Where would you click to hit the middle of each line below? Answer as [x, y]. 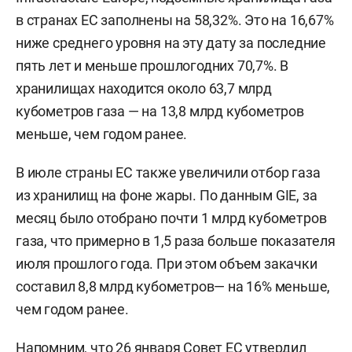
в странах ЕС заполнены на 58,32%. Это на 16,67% [175, 20]
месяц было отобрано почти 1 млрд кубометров [171, 218]
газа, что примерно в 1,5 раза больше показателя [176, 241]
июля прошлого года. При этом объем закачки [167, 264]
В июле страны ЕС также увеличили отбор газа [168, 173]
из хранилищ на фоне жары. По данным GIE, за [167, 196]
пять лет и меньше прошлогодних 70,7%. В [152, 66]
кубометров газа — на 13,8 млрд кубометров [160, 112]
